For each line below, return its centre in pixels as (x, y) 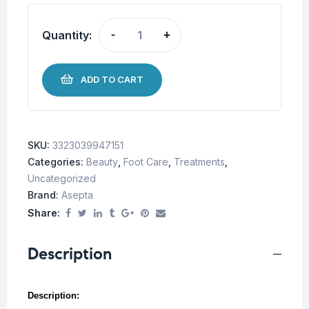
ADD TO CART (112, 80)
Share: (44, 213)
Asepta (77, 195)
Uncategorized (62, 179)
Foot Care (146, 162)
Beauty (102, 162)
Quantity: (67, 35)
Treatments (199, 162)
